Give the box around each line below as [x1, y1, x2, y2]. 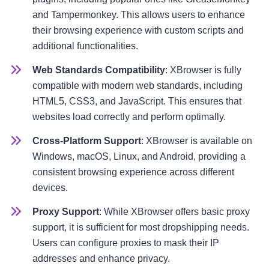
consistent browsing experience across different [32, 167, 234, 178]
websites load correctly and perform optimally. [32, 112, 226, 122]
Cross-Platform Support [32, 136, 141, 147]
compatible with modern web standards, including [32, 80, 243, 91]
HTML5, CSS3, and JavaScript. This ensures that [32, 96, 241, 107]
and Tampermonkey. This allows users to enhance [32, 10, 245, 20]
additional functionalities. [32, 41, 138, 52]
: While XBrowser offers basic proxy [99, 207, 250, 217]
